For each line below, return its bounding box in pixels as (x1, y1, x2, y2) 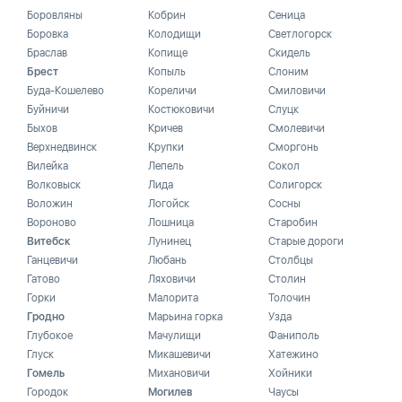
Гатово (27, 273, 60, 285)
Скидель (268, 47, 311, 59)
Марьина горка (147, 310, 223, 323)
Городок (27, 386, 68, 398)
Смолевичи (268, 122, 326, 135)
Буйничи (27, 103, 69, 116)
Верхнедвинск (27, 141, 97, 153)
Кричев (147, 122, 183, 135)
